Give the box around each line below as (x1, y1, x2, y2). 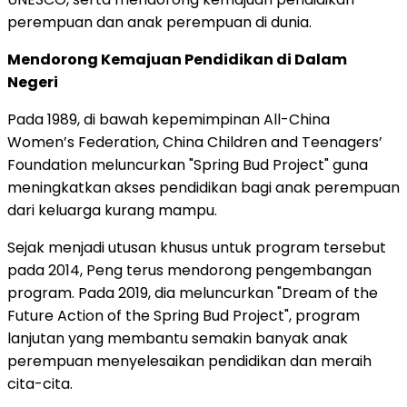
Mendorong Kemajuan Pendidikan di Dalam (7, 48, 347, 70)
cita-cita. (7, 372, 73, 394)
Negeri (7, 71, 58, 93)
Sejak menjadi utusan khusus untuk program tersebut (7, 236, 386, 258)
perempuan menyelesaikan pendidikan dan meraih (7, 350, 372, 372)
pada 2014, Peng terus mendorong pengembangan (7, 259, 372, 281)
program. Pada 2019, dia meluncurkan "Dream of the (7, 282, 378, 303)
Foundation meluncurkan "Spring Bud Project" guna (7, 154, 368, 175)
